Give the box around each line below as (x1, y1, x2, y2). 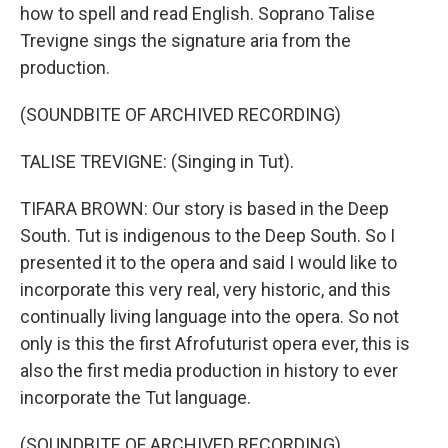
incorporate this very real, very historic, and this (20, 279, 391, 300)
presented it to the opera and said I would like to (20, 252, 397, 273)
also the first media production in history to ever (20, 360, 398, 381)
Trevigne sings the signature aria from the (20, 30, 351, 51)
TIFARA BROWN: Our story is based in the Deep (20, 198, 389, 219)
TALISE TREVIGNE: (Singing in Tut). (20, 151, 294, 172)
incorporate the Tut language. (20, 387, 251, 408)
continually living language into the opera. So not (20, 306, 399, 327)
